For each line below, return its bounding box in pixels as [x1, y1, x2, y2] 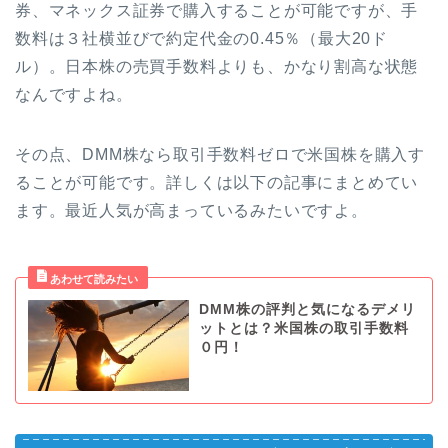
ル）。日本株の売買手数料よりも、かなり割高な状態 [15, 58, 419, 76]
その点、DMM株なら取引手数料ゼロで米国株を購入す [15, 146, 425, 164]
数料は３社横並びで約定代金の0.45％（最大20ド [15, 30, 388, 48]
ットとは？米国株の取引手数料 [198, 321, 409, 337]
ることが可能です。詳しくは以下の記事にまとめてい [15, 174, 419, 192]
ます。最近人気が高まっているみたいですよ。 [15, 202, 368, 220]
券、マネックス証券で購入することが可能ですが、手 [15, 2, 419, 20]
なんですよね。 [15, 86, 133, 104]
